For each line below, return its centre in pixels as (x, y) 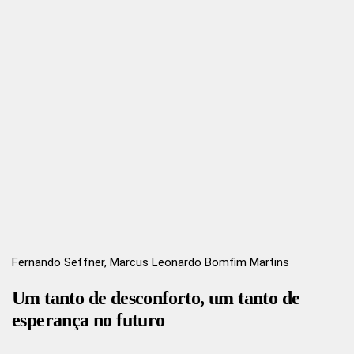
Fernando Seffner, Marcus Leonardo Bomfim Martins (151, 262)
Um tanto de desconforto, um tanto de (156, 298)
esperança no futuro (88, 320)
